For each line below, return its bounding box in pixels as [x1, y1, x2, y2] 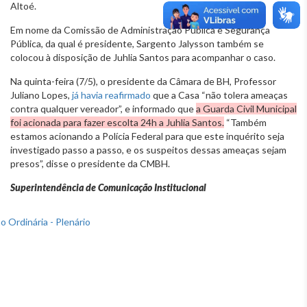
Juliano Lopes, [10, 88, 72, 101]
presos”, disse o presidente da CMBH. [10, 157, 170, 169]
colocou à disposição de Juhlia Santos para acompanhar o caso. [10, 51, 275, 63]
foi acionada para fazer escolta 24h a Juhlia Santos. [10, 116, 224, 128]
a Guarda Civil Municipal [196, 102, 297, 114]
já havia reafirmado [72, 88, 151, 101]
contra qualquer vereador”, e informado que [10, 102, 196, 114]
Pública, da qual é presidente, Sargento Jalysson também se [10, 37, 264, 49]
